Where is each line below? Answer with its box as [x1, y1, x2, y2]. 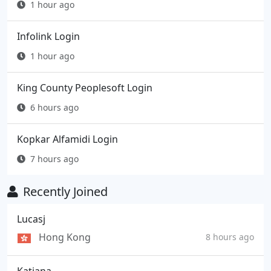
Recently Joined [23, 183, 108, 200]
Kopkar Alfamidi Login [17, 132, 118, 146]
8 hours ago [206, 230, 254, 243]
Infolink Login [17, 30, 80, 44]
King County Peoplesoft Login [17, 81, 152, 95]
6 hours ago [30, 102, 79, 114]
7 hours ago [30, 153, 79, 165]
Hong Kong [39, 230, 91, 244]
